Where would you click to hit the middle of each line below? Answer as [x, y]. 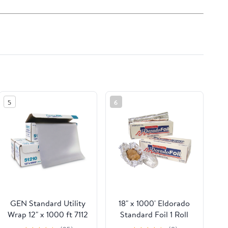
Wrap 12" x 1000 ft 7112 [48, 215]
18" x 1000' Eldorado [154, 203]
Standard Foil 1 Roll [154, 215]
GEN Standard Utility [48, 203]
